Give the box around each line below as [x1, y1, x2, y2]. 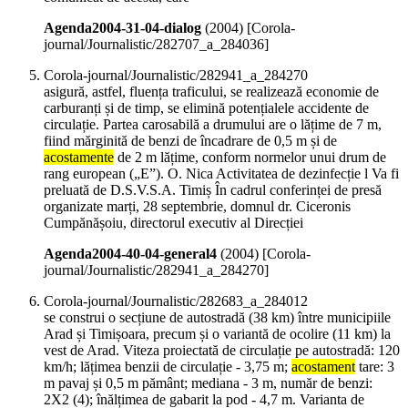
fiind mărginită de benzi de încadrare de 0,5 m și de [44, 133, 337, 149]
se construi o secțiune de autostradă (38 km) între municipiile [44, 310, 391, 326]
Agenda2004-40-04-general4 [44, 246, 217, 262]
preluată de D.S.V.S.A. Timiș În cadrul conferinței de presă [44, 182, 382, 199]
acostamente [44, 149, 114, 166]
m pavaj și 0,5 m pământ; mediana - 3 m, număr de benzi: [44, 375, 372, 392]
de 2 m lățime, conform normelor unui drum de [114, 149, 386, 166]
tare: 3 [355, 359, 394, 375]
